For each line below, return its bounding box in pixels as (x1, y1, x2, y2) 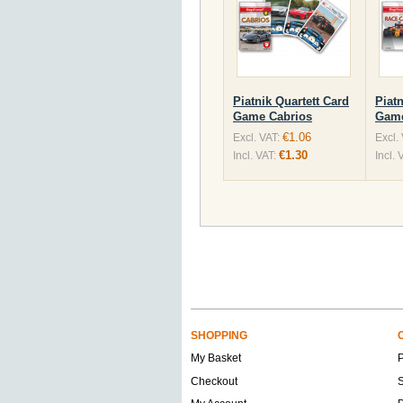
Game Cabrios (233, 110, 312, 123)
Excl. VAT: (233, 131, 280, 144)
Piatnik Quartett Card (233, 94, 349, 108)
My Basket (191, 352, 241, 364)
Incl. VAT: (233, 149, 276, 162)
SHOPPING (191, 329, 247, 342)
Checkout (191, 375, 237, 388)
